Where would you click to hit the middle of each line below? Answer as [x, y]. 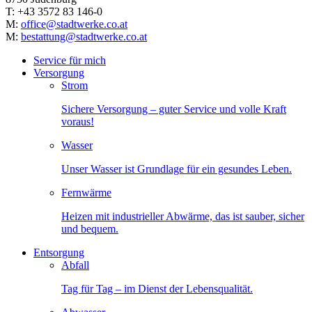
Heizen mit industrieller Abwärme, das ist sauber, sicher [183, 217]
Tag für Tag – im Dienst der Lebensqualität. [157, 289]
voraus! [78, 122]
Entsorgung [59, 253]
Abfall [75, 265]
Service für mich [70, 61]
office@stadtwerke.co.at [74, 24]
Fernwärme [86, 193]
